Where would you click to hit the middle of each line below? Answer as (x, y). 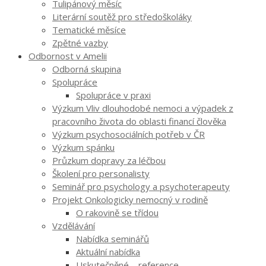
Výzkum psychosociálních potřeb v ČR (129, 134)
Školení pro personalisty (101, 173)
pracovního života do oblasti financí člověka (139, 121)
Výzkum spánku (83, 147)
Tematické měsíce (89, 29)
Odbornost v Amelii (68, 56)
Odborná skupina (87, 69)
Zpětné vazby (80, 42)
